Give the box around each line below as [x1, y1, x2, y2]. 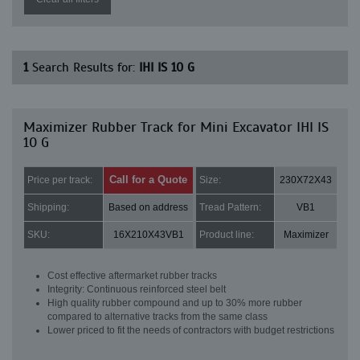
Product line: [199, 229, 254, 240]
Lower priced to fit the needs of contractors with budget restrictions [47, 325, 334, 336]
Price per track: [27, 174, 92, 186]
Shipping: [27, 202, 69, 213]
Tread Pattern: [199, 202, 261, 213]
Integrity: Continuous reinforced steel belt [47, 284, 226, 295]
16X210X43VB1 [112, 229, 184, 240]
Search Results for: [28, 59, 139, 76]
